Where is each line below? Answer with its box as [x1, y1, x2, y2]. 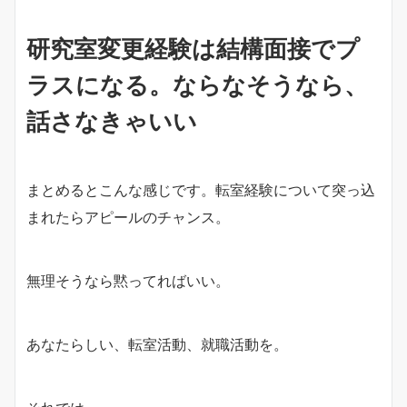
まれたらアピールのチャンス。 [26, 207, 230, 226]
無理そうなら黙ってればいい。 [26, 271, 230, 290]
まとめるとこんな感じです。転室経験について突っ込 [26, 180, 375, 199]
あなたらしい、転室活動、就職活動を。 [26, 334, 288, 353]
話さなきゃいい [26, 106, 197, 135]
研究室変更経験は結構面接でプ [26, 34, 360, 63]
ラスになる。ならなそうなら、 [26, 70, 368, 99]
